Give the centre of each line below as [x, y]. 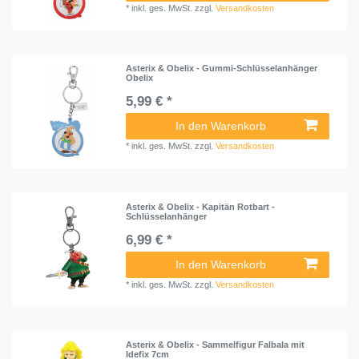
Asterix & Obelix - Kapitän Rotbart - [201, 206]
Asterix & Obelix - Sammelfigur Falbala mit [216, 344]
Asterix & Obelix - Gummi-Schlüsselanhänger [222, 69]
